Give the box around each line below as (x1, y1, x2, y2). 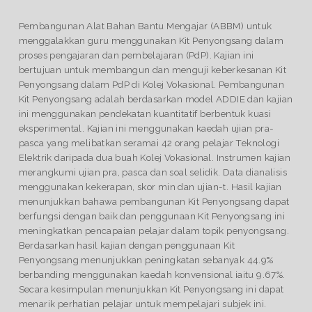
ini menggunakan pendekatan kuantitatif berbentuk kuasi (18, 107, 272, 119)
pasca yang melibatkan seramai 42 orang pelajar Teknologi (18, 136, 280, 148)
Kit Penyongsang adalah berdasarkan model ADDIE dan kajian (18, 93, 293, 104)
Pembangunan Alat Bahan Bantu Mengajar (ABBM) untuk (18, 19, 272, 31)
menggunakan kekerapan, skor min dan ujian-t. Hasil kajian (18, 180, 282, 192)
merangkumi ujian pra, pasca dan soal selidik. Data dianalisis (18, 166, 288, 178)
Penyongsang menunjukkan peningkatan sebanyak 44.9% (18, 253, 274, 265)
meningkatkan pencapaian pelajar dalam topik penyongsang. (18, 224, 290, 236)
